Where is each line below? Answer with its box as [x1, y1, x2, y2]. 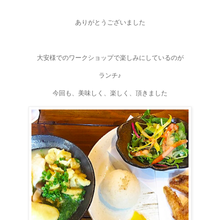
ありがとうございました [75, 18, 145, 26]
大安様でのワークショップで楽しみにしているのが [36, 54, 184, 61]
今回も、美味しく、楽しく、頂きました [53, 89, 167, 97]
